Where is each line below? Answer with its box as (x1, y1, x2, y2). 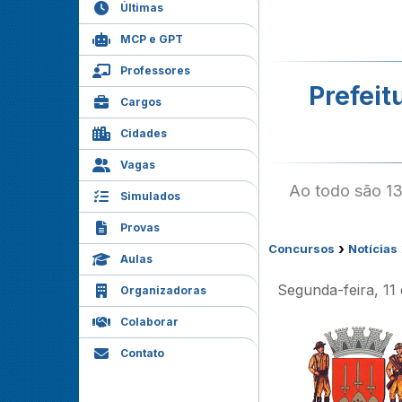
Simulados (120, 189, 180, 203)
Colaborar (120, 315, 179, 328)
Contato (120, 346, 164, 360)
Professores (120, 64, 190, 77)
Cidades (120, 127, 167, 140)
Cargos (120, 95, 162, 109)
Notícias (348, 241, 398, 256)
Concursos (268, 241, 335, 256)
